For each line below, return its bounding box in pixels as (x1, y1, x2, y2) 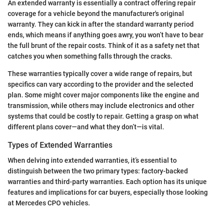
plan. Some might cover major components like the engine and (8, 91, 199, 99)
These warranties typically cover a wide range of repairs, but (8, 69, 192, 77)
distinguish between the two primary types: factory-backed (8, 167, 188, 175)
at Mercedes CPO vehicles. (8, 199, 90, 207)
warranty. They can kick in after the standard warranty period (8, 20, 194, 28)
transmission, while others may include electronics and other (8, 101, 194, 109)
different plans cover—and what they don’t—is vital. (8, 123, 164, 131)
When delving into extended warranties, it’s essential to (8, 156, 177, 164)
